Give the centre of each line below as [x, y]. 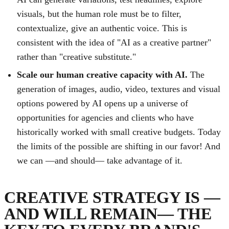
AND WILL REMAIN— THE [108, 213]
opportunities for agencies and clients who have [106, 118]
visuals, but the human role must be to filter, [99, 14]
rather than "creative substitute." [77, 57]
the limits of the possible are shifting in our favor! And [119, 146]
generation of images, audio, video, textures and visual [119, 89]
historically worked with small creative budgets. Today [119, 132]
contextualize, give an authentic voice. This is [102, 28]
